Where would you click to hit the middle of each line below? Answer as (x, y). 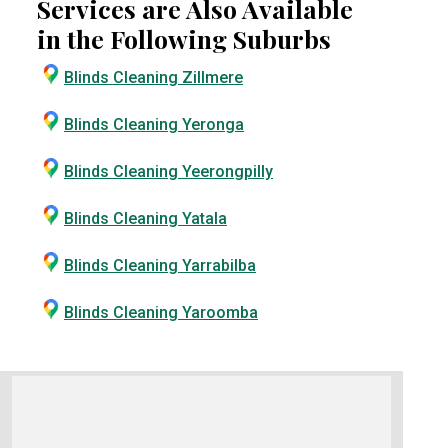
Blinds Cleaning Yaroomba (161, 312)
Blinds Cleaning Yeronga (154, 124)
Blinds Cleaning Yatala (145, 218)
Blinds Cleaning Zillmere (153, 77)
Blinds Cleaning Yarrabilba (160, 265)
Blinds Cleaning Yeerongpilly (168, 171)
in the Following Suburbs (184, 38)
